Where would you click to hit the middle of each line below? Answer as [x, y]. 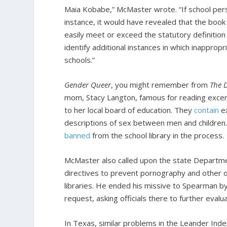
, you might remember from [161, 84]
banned [78, 135]
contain [207, 110]
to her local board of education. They [129, 110]
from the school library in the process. [157, 135]
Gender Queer [88, 84]
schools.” [80, 60]
